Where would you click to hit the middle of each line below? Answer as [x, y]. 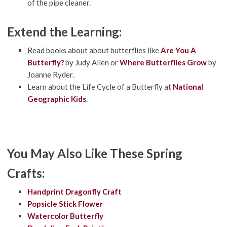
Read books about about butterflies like [93, 50]
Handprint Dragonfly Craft [74, 192]
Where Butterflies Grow [163, 63]
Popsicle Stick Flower [65, 204]
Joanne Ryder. [50, 75]
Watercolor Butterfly [65, 216]
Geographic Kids [56, 99]
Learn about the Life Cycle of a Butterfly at [100, 87]
